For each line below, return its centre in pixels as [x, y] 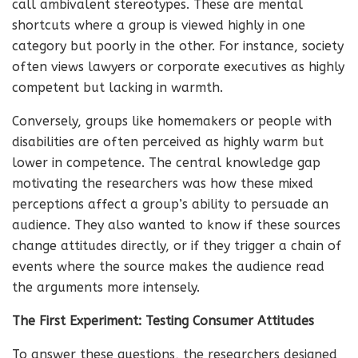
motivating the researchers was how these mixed [163, 183]
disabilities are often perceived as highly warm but [168, 142]
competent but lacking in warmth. [117, 88]
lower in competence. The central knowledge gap [166, 163]
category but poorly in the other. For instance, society [178, 46]
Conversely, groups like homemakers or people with [172, 121]
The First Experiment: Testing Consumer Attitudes [163, 321]
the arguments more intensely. [106, 287]
